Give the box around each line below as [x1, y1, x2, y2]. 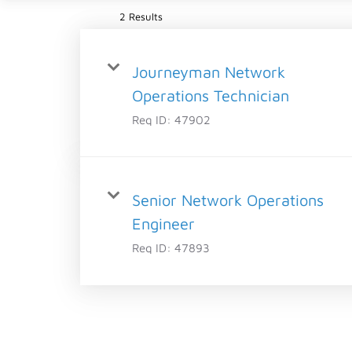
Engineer [132, 214, 195, 233]
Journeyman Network [132, 62, 285, 81]
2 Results [119, 9, 163, 23]
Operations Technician [132, 86, 289, 104]
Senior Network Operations [132, 190, 324, 209]
